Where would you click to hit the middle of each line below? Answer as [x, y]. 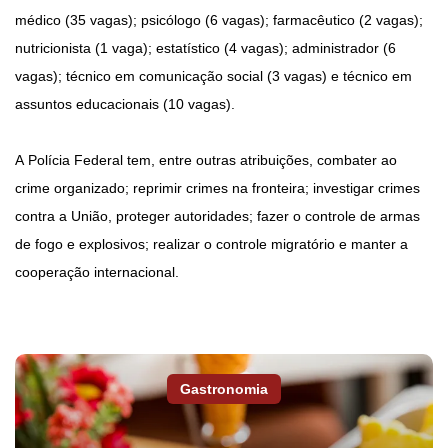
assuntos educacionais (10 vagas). [125, 104]
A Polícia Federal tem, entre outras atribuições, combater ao [206, 160]
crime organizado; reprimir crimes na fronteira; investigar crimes [217, 188]
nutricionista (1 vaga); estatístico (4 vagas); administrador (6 [205, 48]
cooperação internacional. [97, 272]
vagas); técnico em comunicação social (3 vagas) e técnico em [213, 76]
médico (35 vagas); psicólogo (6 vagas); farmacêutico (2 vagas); [219, 20]
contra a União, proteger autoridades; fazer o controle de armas [217, 216]
